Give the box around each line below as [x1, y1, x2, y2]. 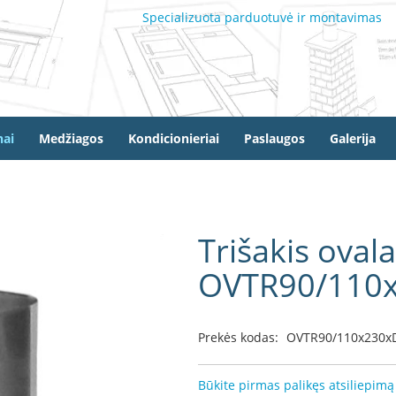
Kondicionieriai [128, 129, 219, 147]
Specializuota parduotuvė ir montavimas [142, 9, 382, 26]
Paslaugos [244, 129, 305, 147]
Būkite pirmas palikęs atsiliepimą [198, 377, 394, 393]
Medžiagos [39, 129, 103, 147]
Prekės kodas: [198, 329, 278, 346]
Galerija [330, 129, 376, 147]
